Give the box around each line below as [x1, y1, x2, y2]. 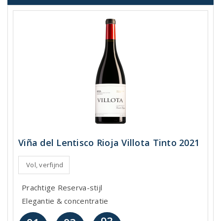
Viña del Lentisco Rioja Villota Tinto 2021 [18, 136, 200, 148]
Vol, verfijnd [26, 160, 64, 169]
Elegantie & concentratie [22, 195, 109, 206]
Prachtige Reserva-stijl [22, 182, 103, 192]
